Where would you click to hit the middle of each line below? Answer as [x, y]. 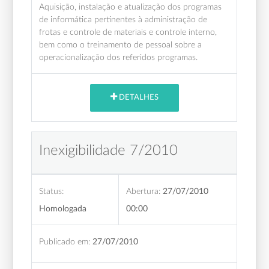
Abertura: [144, 191]
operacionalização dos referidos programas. [119, 57]
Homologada [63, 208]
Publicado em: [65, 241]
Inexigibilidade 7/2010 [109, 150]
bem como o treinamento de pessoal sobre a [121, 44]
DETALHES [138, 98]
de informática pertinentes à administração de [123, 19]
